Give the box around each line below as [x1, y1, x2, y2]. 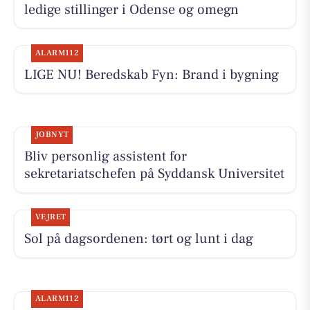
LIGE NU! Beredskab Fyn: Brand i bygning [24, 65, 279, 84]
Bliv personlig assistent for [24, 147, 187, 166]
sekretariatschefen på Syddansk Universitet [24, 165, 284, 183]
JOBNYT [35, 129, 69, 140]
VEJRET [35, 212, 66, 223]
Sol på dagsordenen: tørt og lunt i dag [24, 230, 253, 248]
